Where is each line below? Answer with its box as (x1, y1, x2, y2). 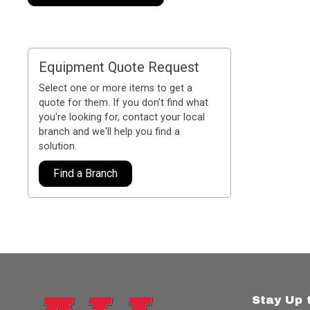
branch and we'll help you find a (39, 125, 181, 138)
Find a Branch (53, 166, 118, 180)
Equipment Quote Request (39, 58, 200, 75)
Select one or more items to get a (39, 82, 193, 94)
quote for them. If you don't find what (39, 96, 209, 109)
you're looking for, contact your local (39, 111, 206, 123)
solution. (39, 140, 77, 152)
